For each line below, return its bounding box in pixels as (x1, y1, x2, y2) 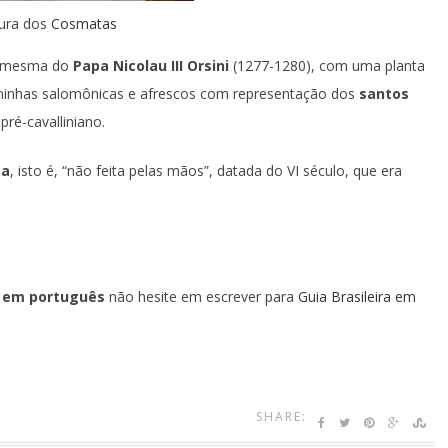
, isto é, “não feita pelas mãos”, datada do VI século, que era (10, 161, 402, 180)
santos (355, 84, 409, 103)
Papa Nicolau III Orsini (73, 56, 229, 75)
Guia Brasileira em (298, 287, 416, 306)
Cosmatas (51, 14, 117, 33)
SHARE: (256, 408, 307, 425)
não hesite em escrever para (105, 287, 298, 306)
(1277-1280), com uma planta (229, 56, 425, 75)
